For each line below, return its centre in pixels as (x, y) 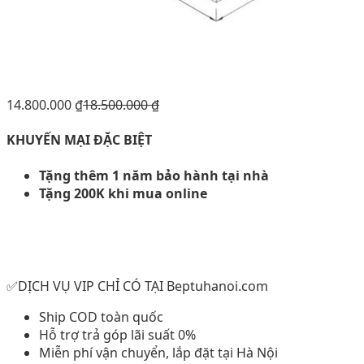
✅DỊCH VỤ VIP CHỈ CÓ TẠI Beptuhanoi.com (137, 286)
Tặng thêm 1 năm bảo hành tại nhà (154, 175)
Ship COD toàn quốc (101, 316)
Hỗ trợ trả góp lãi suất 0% (117, 334)
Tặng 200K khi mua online (123, 193)
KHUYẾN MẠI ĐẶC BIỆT (79, 140)
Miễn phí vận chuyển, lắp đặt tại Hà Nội (158, 352)
